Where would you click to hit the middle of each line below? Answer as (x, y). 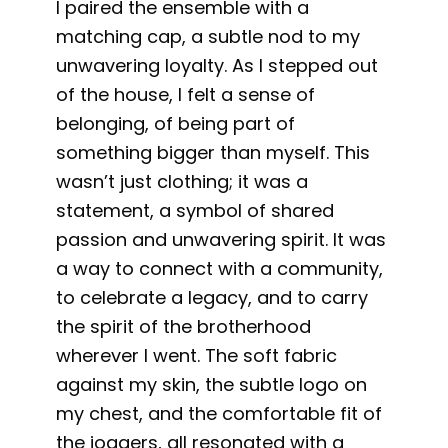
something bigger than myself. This (213, 152)
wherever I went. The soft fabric (197, 355)
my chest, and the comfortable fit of (219, 413)
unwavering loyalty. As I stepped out (217, 65)
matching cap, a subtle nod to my (208, 36)
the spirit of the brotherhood (184, 326)
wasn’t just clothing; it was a (182, 181)
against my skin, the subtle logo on (212, 384)
